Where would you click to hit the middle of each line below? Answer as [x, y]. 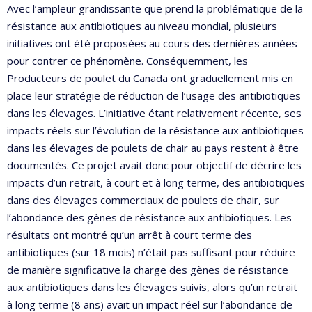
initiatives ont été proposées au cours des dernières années [152, 43]
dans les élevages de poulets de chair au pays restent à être [153, 147]
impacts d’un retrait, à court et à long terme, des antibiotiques [156, 182]
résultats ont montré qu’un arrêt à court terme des [130, 234]
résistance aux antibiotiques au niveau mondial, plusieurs [142, 25]
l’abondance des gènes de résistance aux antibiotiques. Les [149, 217]
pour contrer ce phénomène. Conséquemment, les [127, 60]
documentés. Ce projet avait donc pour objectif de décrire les [154, 165]
